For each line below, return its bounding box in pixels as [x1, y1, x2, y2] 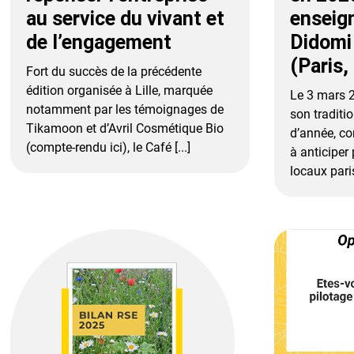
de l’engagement [26, 31, 172, 55]
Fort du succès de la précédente [26, 64, 202, 80]
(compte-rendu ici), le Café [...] [26, 140, 191, 156]
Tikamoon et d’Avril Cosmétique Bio [26, 121, 224, 137]
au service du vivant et [26, 7, 225, 31]
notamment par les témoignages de [26, 102, 224, 118]
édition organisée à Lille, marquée [26, 83, 213, 99]
